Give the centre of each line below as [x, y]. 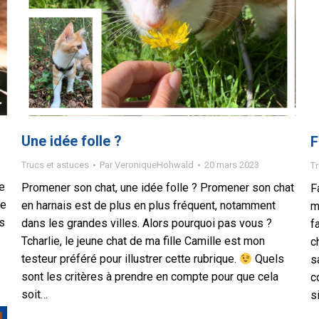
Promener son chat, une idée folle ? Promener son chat [158, 188]
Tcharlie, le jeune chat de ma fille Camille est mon [143, 241]
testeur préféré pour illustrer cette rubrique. [130, 259]
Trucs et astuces [55, 165]
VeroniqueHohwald [154, 165]
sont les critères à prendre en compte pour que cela [150, 277]
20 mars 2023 [232, 165]
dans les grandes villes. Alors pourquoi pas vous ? [147, 223]
